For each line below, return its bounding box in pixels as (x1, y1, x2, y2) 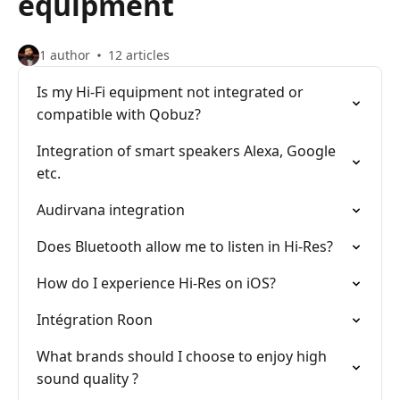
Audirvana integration (37, 200, 185, 220)
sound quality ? (37, 369, 138, 388)
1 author (39, 46, 90, 63)
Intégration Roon (37, 310, 153, 329)
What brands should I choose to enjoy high (37, 346, 327, 366)
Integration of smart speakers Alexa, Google (37, 141, 336, 161)
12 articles (108, 46, 170, 63)
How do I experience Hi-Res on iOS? (37, 273, 276, 293)
